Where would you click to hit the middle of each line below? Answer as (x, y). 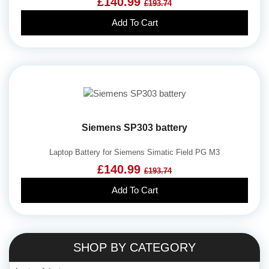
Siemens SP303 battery (134, 128)
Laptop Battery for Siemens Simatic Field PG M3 (134, 153)
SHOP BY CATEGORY (134, 248)
